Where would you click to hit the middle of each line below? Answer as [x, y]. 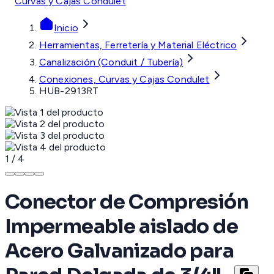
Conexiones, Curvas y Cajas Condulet [124, 80]
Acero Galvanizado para [119, 250]
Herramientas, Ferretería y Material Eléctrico [138, 45]
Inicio [66, 28]
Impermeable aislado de [121, 226]
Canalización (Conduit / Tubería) [111, 62]
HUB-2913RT [69, 91]
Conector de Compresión [127, 202]
